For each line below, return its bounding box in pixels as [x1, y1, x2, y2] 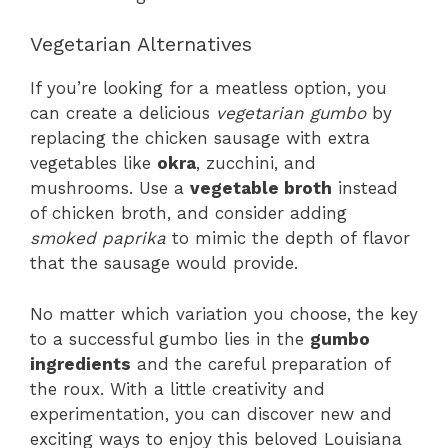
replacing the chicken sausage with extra [30, 128, 370, 149]
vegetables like [30, 153, 157, 174]
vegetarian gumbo [216, 103, 366, 124]
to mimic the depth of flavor [166, 228, 410, 249]
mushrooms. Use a [30, 178, 190, 199]
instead [332, 178, 398, 199]
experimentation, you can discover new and [30, 403, 392, 424]
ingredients [30, 353, 131, 374]
